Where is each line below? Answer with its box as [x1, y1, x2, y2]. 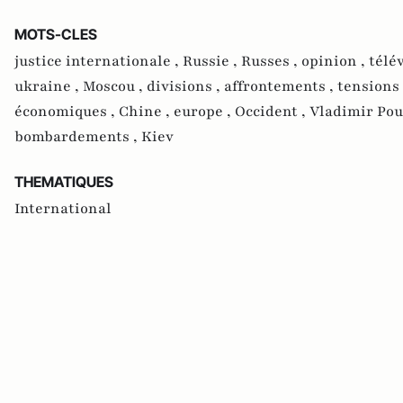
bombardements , [14, 127, 141, 148]
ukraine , [14, 76, 83, 97]
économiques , [14, 102, 119, 122]
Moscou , [83, 76, 147, 97]
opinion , [301, 51, 369, 72]
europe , [174, 102, 235, 122]
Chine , [119, 102, 174, 122]
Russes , [241, 51, 301, 72]
